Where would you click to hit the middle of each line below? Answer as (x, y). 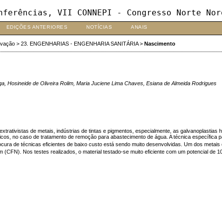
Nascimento (160, 44)
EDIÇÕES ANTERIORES (37, 27)
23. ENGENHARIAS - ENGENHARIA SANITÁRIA (79, 44)
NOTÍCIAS (99, 27)
